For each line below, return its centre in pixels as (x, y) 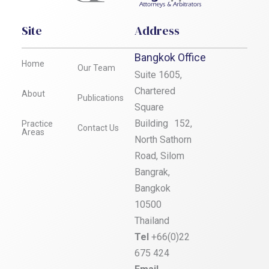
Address (157, 30)
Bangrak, (152, 172)
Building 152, (163, 123)
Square (149, 107)
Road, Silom (162, 156)
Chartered (155, 91)
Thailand (155, 220)
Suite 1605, (158, 74)
